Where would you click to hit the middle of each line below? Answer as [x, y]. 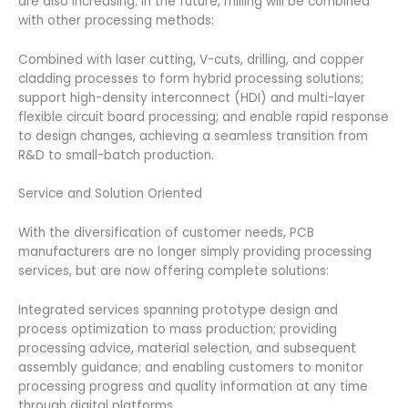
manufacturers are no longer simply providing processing [195, 252]
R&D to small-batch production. [116, 155]
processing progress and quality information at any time [193, 387]
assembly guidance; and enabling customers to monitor [191, 368]
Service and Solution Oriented [110, 194]
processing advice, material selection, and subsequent [187, 349]
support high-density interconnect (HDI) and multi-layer [192, 97]
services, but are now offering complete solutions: [173, 271]
